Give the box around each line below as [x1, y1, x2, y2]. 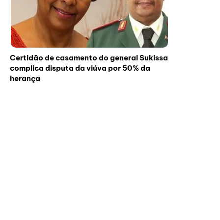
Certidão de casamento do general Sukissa [10, 53, 168, 63]
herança [10, 74, 40, 83]
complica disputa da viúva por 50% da [10, 63, 150, 73]
